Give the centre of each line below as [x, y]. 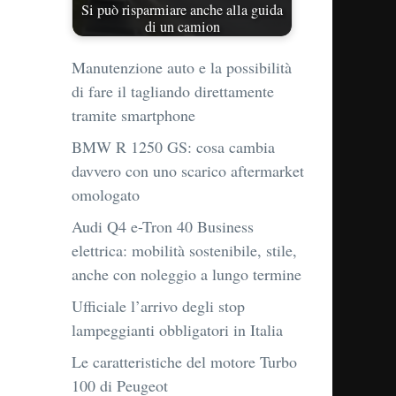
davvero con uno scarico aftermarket [188, 171]
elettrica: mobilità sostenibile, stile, [184, 251]
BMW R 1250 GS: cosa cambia [173, 147]
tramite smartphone [133, 115]
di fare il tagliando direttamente [173, 91]
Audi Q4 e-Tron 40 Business [163, 227]
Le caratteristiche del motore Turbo [184, 362]
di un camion [182, 26]
